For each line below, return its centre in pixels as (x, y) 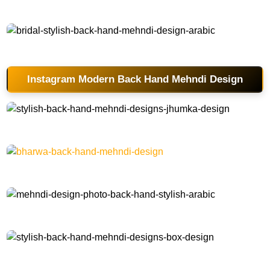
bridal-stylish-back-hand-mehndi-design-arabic (83, 46)
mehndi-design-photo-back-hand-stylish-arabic (83, 210)
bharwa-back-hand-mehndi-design (64, 167)
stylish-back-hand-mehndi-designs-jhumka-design (89, 124)
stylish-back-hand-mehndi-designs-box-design (83, 253)
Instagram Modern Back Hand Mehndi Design (135, 79)
